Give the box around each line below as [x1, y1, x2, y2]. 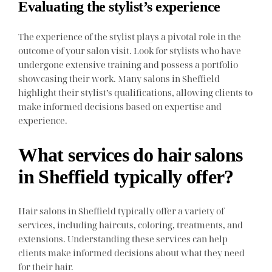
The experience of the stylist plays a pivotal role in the [18, 30, 242, 43]
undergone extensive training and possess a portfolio [18, 58, 239, 71]
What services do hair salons [18, 144, 243, 166]
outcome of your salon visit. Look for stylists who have [18, 44, 242, 57]
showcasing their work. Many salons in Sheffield [18, 72, 220, 85]
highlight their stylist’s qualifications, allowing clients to [18, 86, 253, 99]
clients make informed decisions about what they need [18, 246, 245, 259]
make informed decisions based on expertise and [18, 100, 222, 113]
